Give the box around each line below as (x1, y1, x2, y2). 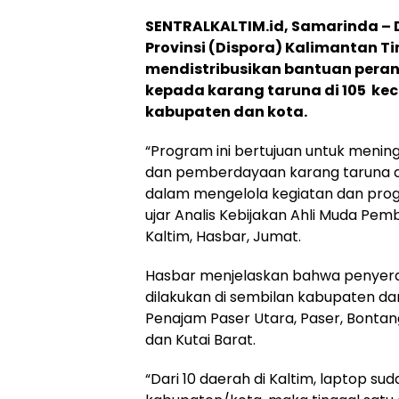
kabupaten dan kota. (145, 101, 307, 122)
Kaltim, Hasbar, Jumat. (145, 225, 301, 247)
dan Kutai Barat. (145, 329, 256, 350)
